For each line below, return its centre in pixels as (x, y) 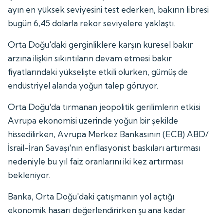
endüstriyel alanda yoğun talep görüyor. (83, 85)
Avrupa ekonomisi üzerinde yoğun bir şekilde (93, 120)
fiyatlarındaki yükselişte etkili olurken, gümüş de (98, 72)
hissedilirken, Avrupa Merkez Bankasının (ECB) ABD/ (109, 134)
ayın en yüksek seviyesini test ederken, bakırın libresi (108, 9)
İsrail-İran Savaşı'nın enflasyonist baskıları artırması (104, 147)
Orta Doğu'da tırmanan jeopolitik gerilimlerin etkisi (104, 107)
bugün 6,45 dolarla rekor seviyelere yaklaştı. (92, 23)
